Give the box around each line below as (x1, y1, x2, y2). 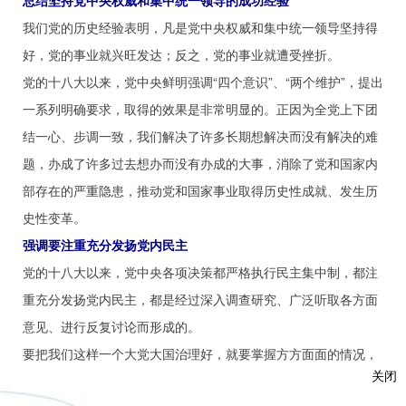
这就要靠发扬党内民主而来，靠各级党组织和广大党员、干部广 (23, 372, 378, 390)
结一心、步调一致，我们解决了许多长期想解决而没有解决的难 (23, 127, 378, 145)
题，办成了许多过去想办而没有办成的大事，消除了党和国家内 (23, 154, 378, 172)
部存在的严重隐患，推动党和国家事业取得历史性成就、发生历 (23, 181, 378, 199)
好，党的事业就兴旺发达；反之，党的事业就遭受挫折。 (23, 45, 340, 63)
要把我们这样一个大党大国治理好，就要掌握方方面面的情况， (23, 344, 378, 362)
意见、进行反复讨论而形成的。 (23, 317, 200, 335)
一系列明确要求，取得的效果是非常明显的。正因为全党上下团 (23, 100, 378, 118)
